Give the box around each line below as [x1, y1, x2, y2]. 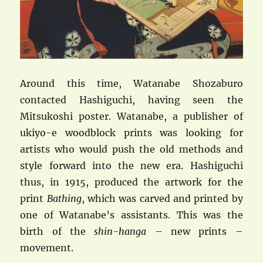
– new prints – [146, 225, 243, 237]
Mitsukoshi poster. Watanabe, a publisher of [20, 110, 243, 122]
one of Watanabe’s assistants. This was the [20, 208, 243, 221]
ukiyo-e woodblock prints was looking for [20, 126, 243, 139]
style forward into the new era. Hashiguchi [20, 159, 243, 171]
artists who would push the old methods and [20, 143, 243, 155]
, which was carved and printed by [81, 192, 243, 204]
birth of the [20, 225, 95, 237]
